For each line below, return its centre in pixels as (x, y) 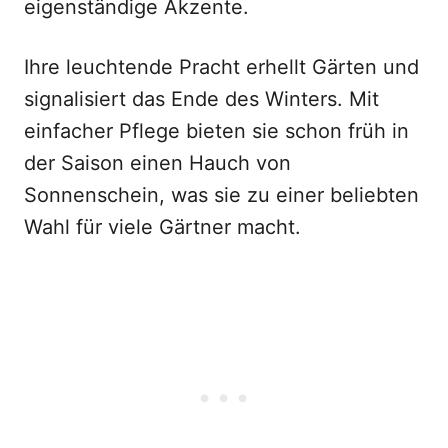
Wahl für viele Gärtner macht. (162, 227)
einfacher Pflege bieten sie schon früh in (216, 131)
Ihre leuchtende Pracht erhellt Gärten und (221, 67)
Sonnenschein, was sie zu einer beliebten (221, 195)
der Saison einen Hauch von (157, 163)
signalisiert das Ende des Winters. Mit (201, 99)
